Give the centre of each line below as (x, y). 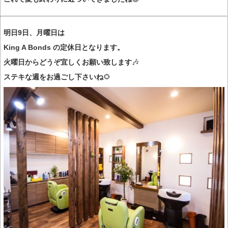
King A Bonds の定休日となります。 (64, 47)
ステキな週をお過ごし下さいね (53, 77)
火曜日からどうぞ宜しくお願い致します (68, 62)
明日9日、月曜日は (34, 32)
